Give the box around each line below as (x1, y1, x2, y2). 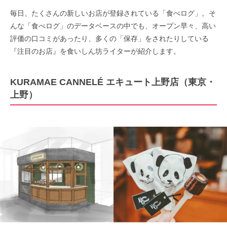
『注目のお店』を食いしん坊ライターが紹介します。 (10, 47, 180, 55)
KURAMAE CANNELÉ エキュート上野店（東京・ (10, 77, 215, 87)
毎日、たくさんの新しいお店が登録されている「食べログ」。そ (10, 9, 216, 17)
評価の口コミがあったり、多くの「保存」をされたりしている (10, 34, 209, 43)
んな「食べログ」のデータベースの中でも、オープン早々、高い (10, 21, 216, 30)
